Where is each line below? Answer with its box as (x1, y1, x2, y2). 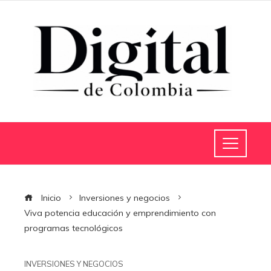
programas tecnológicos (24, 222, 123, 233)
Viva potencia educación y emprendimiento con (24, 207, 216, 218)
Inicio (39, 192, 61, 203)
